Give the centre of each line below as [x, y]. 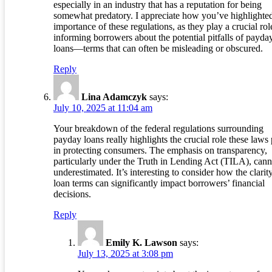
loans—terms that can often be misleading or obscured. [158, 49]
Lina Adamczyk [114, 97]
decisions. [72, 194]
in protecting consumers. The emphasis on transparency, [160, 151]
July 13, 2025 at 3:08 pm [125, 254]
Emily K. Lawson [141, 243]
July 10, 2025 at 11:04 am [103, 108]
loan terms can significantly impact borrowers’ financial [159, 183]
